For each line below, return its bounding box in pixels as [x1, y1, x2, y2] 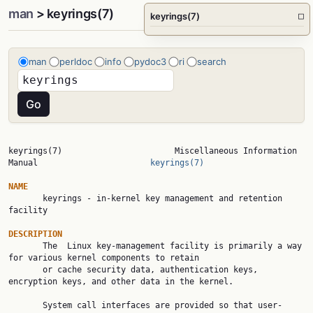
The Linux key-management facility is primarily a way [8, 241, 43, 251]
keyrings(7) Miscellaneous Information [8, 146, 297, 156]
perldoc [59, 56, 92, 67]
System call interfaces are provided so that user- [8, 300, 43, 310]
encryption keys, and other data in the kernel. [8, 277, 233, 286]
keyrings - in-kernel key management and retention [8, 194, 43, 203]
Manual [8, 158, 150, 168]
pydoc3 [134, 56, 166, 67]
